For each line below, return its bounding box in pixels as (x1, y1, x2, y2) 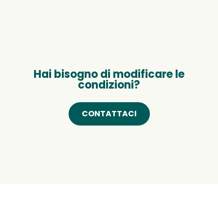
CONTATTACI (81, 108, 137, 120)
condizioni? (78, 77, 140, 93)
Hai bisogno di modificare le (34, 67, 184, 82)
